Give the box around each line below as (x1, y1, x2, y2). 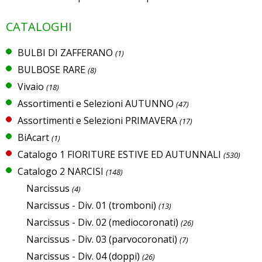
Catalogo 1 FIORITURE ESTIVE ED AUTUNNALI (18, 147, 221, 161)
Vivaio (18, 80, 44, 93)
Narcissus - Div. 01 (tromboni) (26, 198, 156, 212)
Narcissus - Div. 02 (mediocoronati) (26, 215, 178, 229)
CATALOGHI (6, 19, 72, 35)
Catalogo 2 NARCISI (18, 164, 104, 178)
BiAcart (18, 130, 49, 144)
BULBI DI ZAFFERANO (18, 46, 113, 59)
